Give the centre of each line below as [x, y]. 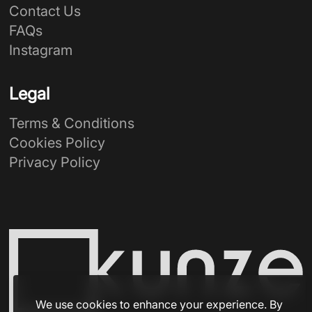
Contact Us [45, 11]
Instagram [41, 50]
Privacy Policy [55, 162]
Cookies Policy [57, 142]
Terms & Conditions [72, 123]
